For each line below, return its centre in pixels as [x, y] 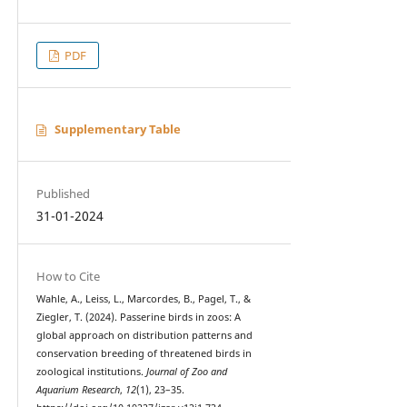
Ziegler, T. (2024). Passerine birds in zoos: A [138, 317]
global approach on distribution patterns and [144, 335]
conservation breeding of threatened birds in [144, 353]
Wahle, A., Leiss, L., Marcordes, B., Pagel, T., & [143, 298]
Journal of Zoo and [186, 371]
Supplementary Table [118, 129]
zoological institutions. [91, 371]
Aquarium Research [78, 389]
